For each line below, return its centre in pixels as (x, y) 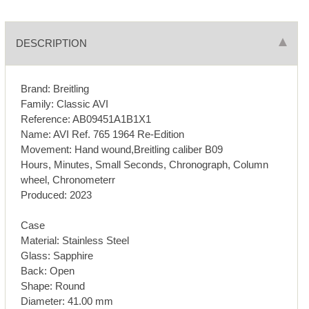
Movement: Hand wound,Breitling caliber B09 (122, 149)
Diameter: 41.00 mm (67, 301)
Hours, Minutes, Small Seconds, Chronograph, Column (145, 164)
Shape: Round (53, 286)
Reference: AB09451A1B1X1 (86, 119)
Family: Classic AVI (65, 103)
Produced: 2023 (57, 195)
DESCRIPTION (51, 43)
